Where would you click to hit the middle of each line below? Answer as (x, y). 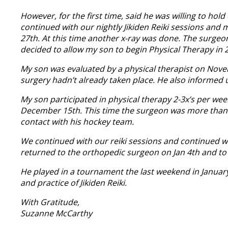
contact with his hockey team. (77, 122)
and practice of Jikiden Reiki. (74, 183)
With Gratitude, (50, 202)
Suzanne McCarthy (56, 213)
